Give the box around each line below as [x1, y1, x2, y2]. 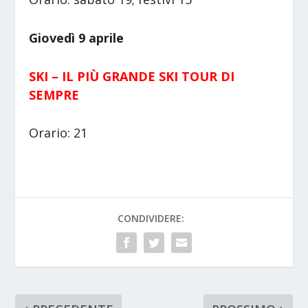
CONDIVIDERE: [117, 212, 184, 225]
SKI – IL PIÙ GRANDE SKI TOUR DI [29, 67, 235, 85]
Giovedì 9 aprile [29, 29, 124, 46]
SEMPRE [29, 86, 80, 103]
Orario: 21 [29, 124, 88, 142]
